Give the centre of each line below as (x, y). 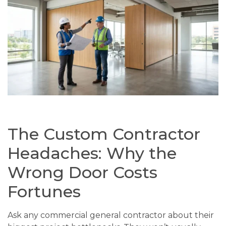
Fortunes (44, 192)
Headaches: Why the (92, 153)
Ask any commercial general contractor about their (111, 215)
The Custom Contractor (104, 134)
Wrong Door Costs (82, 173)
